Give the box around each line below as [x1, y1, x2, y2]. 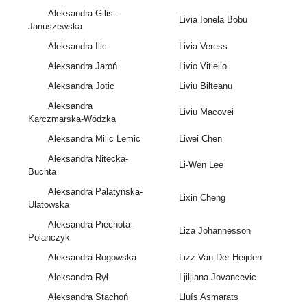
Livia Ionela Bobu [178, 14, 247, 25]
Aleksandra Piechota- [47, 219, 133, 230]
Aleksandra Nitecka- [47, 153, 128, 164]
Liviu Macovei [178, 107, 234, 118]
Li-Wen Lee [178, 160, 223, 171]
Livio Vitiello [178, 61, 227, 72]
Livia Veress [178, 41, 228, 52]
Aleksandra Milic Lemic [47, 134, 140, 145]
